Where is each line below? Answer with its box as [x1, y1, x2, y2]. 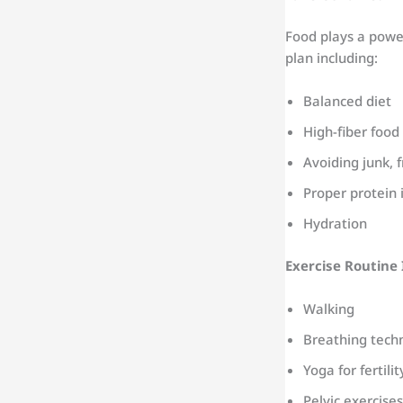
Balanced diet [303, 92, 391, 111]
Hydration [303, 214, 367, 233]
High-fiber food [303, 122, 399, 141]
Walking [303, 299, 354, 318]
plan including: [285, 49, 378, 67]
